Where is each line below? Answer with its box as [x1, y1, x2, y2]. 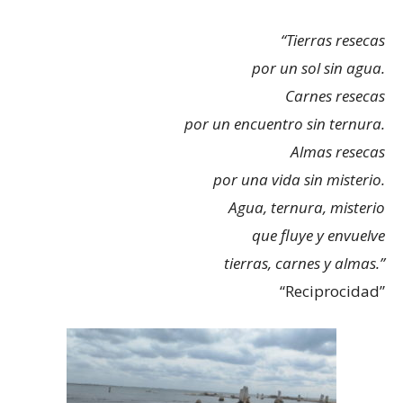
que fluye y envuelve [252, 224, 385, 246]
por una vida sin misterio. [213, 168, 385, 190]
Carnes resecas [285, 85, 385, 106]
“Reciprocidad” [280, 280, 385, 301]
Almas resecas [291, 140, 385, 162]
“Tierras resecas [281, 29, 385, 50]
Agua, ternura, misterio [228, 196, 385, 218]
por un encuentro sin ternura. [184, 112, 385, 134]
